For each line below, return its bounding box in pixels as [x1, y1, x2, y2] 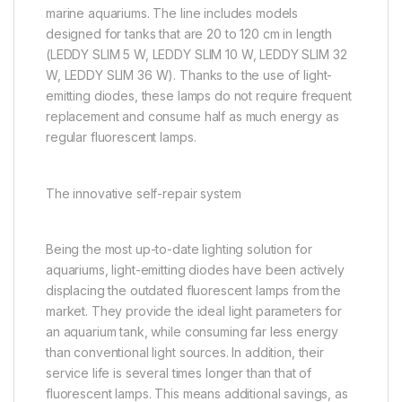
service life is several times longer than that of [46, 365, 312, 381]
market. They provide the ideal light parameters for [46, 303, 342, 319]
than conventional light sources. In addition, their [46, 345, 324, 361]
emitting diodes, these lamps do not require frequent [46, 87, 352, 103]
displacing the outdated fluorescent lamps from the [46, 283, 341, 299]
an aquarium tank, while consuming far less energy [46, 324, 339, 340]
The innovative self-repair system [46, 185, 241, 201]
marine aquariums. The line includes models [46, 4, 299, 21]
